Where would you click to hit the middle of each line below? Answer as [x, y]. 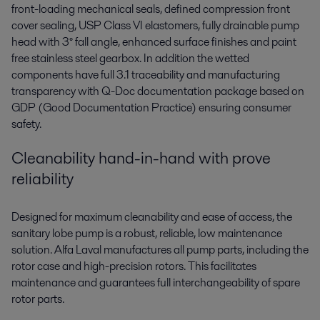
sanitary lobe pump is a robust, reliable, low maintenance [147, 234]
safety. [26, 124]
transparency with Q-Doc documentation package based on [158, 91]
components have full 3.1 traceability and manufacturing [146, 74]
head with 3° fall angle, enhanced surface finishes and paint [154, 41]
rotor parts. [38, 299]
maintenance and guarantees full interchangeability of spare [156, 283]
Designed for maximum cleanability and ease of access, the [152, 217]
